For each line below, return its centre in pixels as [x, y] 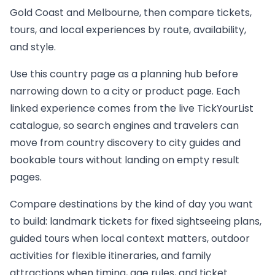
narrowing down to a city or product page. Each [125, 91]
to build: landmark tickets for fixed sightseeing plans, [136, 222]
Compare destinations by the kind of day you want [131, 204]
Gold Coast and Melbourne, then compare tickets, [131, 13]
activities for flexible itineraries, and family [110, 256]
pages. [26, 177]
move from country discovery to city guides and [125, 143]
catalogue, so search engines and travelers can [124, 126]
